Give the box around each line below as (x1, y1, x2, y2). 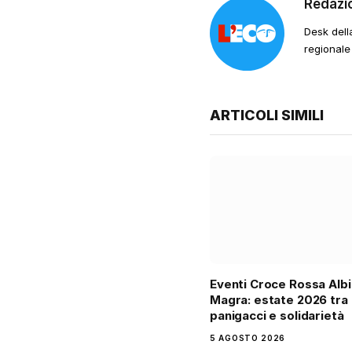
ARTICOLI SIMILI (210, 106, 324, 123)
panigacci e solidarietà (210, 308, 344, 324)
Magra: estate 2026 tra (210, 292, 348, 308)
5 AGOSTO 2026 (210, 333, 286, 343)
